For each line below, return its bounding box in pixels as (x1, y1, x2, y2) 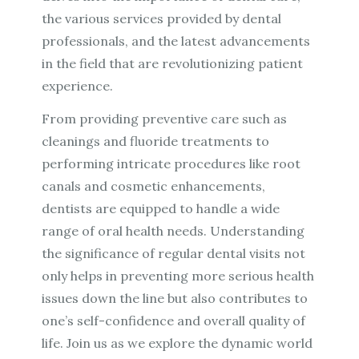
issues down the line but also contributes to (42, 290, 309, 307)
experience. (42, 78, 114, 95)
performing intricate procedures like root (42, 155, 301, 172)
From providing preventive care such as (42, 111, 288, 127)
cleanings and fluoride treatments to (42, 133, 270, 150)
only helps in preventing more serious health (42, 268, 315, 284)
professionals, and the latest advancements (42, 33, 311, 50)
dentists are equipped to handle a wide (42, 200, 280, 217)
